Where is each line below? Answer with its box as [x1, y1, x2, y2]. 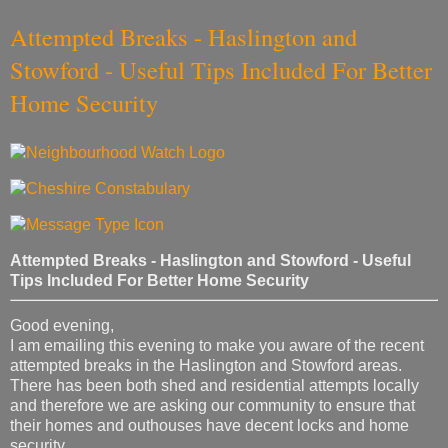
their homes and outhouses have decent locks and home [10, 417, 409, 435]
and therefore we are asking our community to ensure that [10, 397, 415, 415]
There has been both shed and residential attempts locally [10, 377, 419, 395]
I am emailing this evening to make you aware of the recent [10, 337, 424, 355]
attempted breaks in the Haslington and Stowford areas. [10, 357, 402, 375]
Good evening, [10, 317, 114, 335]
